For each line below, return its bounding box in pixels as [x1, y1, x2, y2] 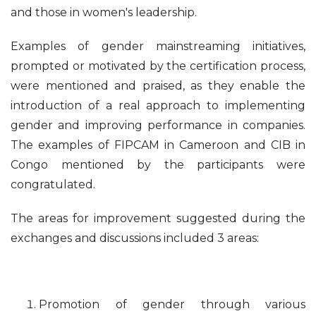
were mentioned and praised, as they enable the [11, 79, 305, 93]
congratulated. [11, 178, 95, 192]
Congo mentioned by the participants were [11, 158, 305, 172]
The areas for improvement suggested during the [11, 212, 305, 226]
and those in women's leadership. [11, 6, 197, 20]
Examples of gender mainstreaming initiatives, [11, 39, 305, 54]
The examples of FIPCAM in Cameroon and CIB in [11, 138, 305, 152]
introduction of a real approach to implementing [11, 99, 305, 113]
